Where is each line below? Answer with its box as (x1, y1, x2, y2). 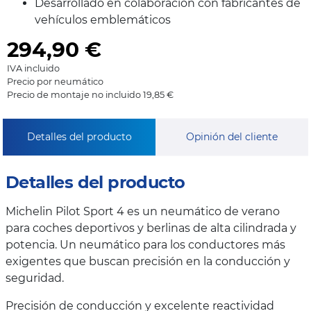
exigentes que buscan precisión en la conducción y (6, 255, 290, 269)
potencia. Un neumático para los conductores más (6, 238, 285, 252)
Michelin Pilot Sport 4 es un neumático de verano (6, 205, 280, 219)
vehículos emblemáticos (35, 13, 171, 27)
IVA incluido (7, 63, 60, 74)
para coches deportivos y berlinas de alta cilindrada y (6, 221, 296, 235)
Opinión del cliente (186, 131, 278, 144)
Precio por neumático (7, 76, 103, 87)
